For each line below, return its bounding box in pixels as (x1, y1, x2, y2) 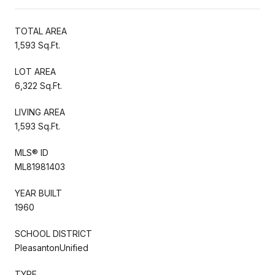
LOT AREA (15, 66, 56, 77)
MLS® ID (15, 147, 48, 158)
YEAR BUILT (15, 187, 62, 198)
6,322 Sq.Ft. (15, 80, 62, 91)
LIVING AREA (15, 106, 65, 117)
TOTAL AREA (15, 25, 67, 36)
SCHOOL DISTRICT (15, 228, 92, 239)
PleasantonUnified (15, 242, 88, 253)
